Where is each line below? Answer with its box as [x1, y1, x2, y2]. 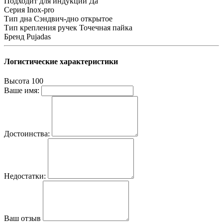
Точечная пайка [79, 23, 132, 32]
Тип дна [4, 14, 32, 23]
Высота [4, 76, 29, 85]
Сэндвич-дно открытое [34, 14, 112, 23]
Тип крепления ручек [4, 23, 77, 32]
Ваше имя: [4, 86, 39, 95]
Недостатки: [4, 171, 46, 180]
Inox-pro [27, 5, 54, 14]
